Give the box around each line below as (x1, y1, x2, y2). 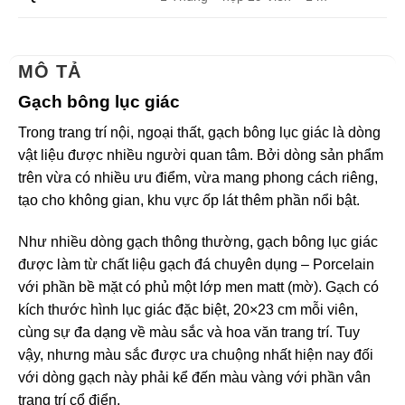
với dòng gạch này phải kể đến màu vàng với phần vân (17, 369, 371, 385)
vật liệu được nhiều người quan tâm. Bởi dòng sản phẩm (17, 147, 383, 164)
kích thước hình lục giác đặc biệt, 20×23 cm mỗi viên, (17, 301, 358, 317)
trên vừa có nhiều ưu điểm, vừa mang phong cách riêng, (17, 170, 378, 186)
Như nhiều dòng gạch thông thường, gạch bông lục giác (17, 233, 378, 250)
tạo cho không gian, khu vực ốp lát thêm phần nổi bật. (17, 193, 360, 209)
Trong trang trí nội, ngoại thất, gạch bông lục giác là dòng (17, 125, 381, 141)
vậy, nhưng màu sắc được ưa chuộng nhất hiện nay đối (17, 346, 373, 363)
